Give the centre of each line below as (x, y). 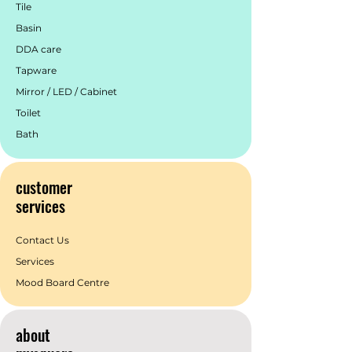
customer (44, 187)
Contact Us (42, 240)
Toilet (28, 113)
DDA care (38, 49)
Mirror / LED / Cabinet (66, 92)
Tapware (36, 70)
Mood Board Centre (64, 282)
